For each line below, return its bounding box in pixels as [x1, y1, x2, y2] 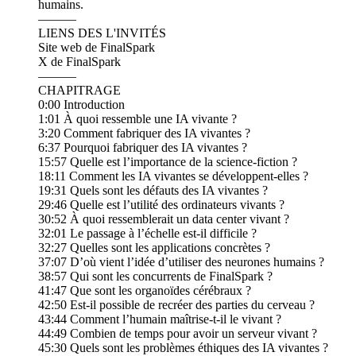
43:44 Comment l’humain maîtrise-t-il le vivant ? [38, 312, 281, 327]
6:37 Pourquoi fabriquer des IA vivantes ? [38, 141, 247, 155]
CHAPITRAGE [38, 83, 121, 98]
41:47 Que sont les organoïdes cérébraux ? [38, 284, 251, 298]
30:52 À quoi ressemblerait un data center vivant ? [38, 212, 289, 226]
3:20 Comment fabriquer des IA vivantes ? [38, 126, 250, 141]
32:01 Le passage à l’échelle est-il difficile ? [38, 226, 257, 241]
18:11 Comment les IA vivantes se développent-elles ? [38, 169, 308, 184]
